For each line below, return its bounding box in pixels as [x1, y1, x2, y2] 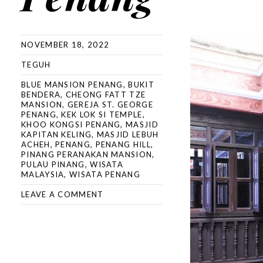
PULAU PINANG [21, 160, 85, 169]
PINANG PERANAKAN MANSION [21, 150, 153, 159]
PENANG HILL [95, 140, 151, 149]
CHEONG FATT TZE [65, 90, 146, 99]
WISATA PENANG [69, 170, 140, 179]
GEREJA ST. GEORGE [67, 100, 153, 109]
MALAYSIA [21, 170, 65, 179]
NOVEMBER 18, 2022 [21, 40, 110, 49]
